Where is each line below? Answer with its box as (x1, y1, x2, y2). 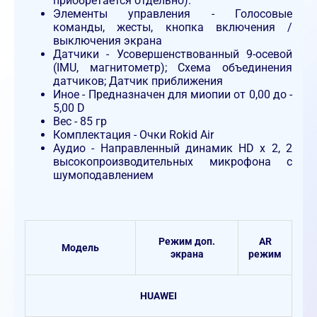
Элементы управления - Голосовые (53, 7, 292, 21)
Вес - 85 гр (53, 115, 107, 129)
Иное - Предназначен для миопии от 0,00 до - (53, 88, 292, 102)
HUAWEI (140, 290, 177, 302)
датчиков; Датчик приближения (53, 74, 223, 88)
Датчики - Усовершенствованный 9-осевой (53, 47, 292, 62)
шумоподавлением (53, 168, 154, 183)
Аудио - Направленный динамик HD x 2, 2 (53, 142, 292, 156)
